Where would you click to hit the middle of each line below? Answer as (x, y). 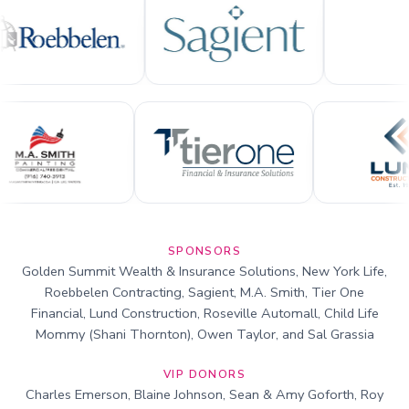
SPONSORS (204, 251)
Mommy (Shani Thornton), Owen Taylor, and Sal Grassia (204, 334)
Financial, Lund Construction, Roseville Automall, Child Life (204, 313)
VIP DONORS (204, 374)
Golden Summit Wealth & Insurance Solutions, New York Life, (204, 271)
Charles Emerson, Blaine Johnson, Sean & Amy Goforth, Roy (204, 394)
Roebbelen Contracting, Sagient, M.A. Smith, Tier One (204, 292)
